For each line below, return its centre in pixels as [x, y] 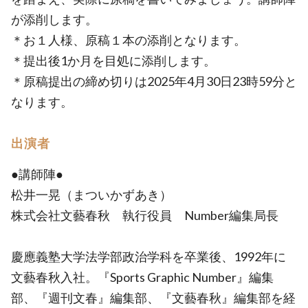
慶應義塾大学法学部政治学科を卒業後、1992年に [148, 256]
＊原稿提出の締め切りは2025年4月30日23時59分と [154, 81]
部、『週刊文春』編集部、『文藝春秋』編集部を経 [153, 298]
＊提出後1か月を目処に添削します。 [113, 60]
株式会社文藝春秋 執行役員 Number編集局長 [145, 215]
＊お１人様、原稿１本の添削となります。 [129, 40]
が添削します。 [54, 19]
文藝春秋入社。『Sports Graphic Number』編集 [142, 277]
